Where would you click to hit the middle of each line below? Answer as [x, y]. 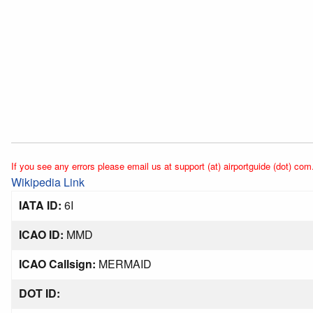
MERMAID [124, 264]
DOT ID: [39, 293]
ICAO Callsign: [57, 264]
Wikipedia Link [48, 182]
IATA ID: [40, 205]
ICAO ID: [41, 234]
